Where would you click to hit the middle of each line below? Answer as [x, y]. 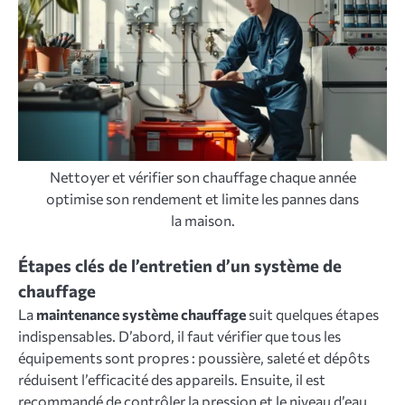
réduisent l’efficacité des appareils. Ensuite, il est [172, 380]
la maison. [202, 221]
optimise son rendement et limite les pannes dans [202, 199]
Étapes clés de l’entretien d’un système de [180, 266]
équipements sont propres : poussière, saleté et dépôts [194, 358]
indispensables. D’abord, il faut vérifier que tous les [179, 336]
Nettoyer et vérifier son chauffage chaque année [202, 177]
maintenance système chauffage [141, 315]
